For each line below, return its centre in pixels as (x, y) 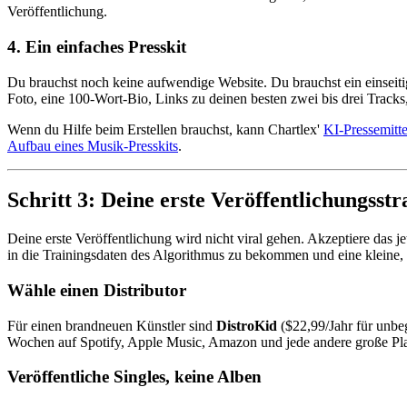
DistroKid (247, 325)
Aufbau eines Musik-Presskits (93, 145)
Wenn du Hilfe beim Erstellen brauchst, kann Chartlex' (165, 129)
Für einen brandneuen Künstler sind (112, 325)
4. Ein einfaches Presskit (97, 46)
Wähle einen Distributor (97, 291)
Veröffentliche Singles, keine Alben (134, 377)
